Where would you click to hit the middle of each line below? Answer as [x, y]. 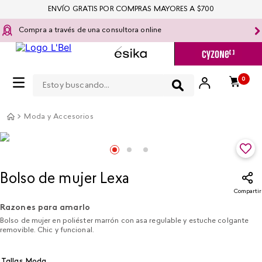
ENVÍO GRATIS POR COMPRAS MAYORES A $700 [131, 9]
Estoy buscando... [71, 74]
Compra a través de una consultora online [90, 30]
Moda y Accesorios [59, 117]
